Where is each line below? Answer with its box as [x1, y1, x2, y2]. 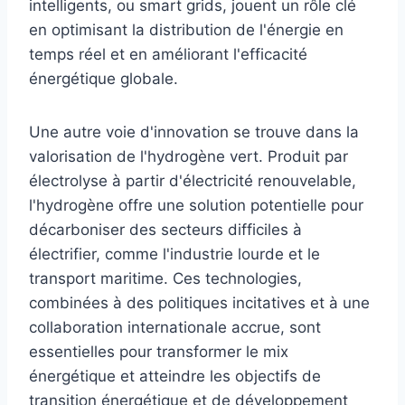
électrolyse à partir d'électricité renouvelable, [29, 171, 356, 190]
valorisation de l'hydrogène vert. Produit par [29, 146, 348, 165]
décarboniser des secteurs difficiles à [29, 220, 302, 239]
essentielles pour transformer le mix [29, 342, 288, 361]
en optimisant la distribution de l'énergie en [29, 20, 344, 39]
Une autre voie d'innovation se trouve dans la [29, 122, 359, 141]
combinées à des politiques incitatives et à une [29, 293, 370, 312]
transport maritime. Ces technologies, [29, 268, 302, 287]
